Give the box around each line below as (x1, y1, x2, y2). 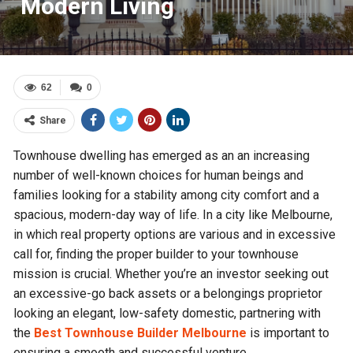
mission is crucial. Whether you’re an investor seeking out (13, 266, 329, 281)
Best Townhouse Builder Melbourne (34, 325, 247, 340)
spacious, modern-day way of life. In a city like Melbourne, (13, 207, 333, 222)
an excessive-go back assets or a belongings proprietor (13, 286, 323, 301)
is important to (247, 325, 330, 340)
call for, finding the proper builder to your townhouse (13, 247, 299, 262)
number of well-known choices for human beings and (13, 168, 304, 183)
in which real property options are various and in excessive (13, 227, 336, 242)
